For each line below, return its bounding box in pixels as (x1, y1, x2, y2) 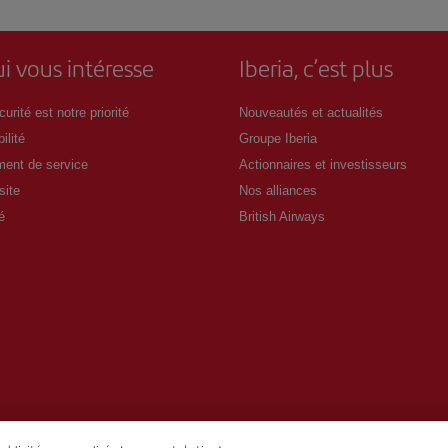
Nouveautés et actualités (239, 104, 383, 120)
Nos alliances (239, 182, 317, 198)
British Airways (239, 208, 325, 224)
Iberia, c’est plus (239, 51, 393, 84)
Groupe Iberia (239, 130, 317, 146)
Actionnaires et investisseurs (239, 156, 407, 172)
